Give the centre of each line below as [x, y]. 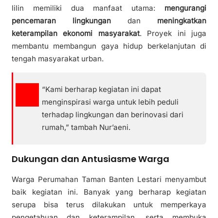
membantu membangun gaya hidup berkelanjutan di [109, 46]
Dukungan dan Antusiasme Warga [91, 159]
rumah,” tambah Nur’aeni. [86, 127]
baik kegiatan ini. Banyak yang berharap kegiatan [109, 192]
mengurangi [185, 8]
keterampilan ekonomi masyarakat [76, 34]
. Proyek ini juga [173, 34]
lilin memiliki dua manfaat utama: [88, 8]
